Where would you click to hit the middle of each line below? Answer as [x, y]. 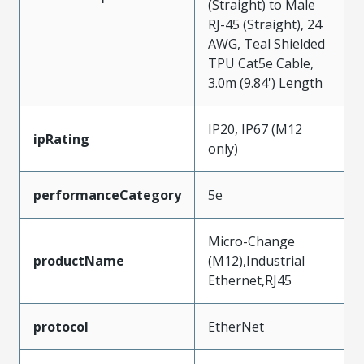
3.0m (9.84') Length [265, 82]
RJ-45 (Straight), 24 [265, 24]
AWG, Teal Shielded [266, 43]
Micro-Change [251, 241]
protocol [61, 326]
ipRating [61, 139]
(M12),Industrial [256, 260]
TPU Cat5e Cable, [261, 63]
